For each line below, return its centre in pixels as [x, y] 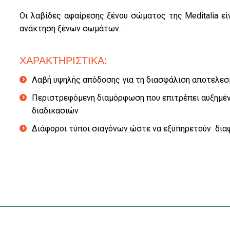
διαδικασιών [55, 111]
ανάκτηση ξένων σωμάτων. [70, 29]
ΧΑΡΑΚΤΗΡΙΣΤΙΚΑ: [63, 61]
